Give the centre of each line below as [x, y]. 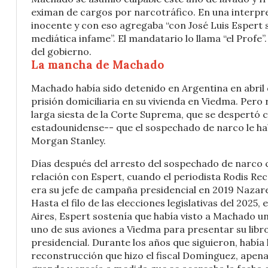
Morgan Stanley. [68, 141]
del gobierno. [61, 51]
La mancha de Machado [98, 65]
